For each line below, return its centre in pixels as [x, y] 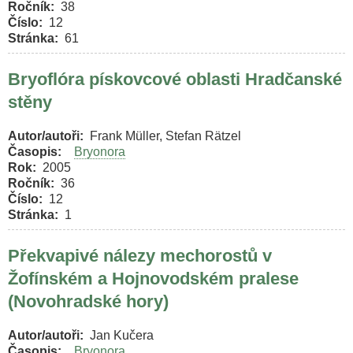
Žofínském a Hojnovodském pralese [153, 279]
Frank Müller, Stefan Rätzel [165, 136]
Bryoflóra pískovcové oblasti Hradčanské [175, 80]
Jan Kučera [122, 335]
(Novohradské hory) [88, 302]
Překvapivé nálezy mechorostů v [140, 256]
